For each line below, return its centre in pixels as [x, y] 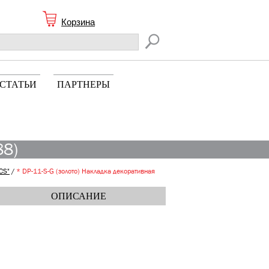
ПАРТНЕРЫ [83, 84]
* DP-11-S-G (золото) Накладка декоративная [86, 171]
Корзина [78, 22]
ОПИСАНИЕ [79, 196]
